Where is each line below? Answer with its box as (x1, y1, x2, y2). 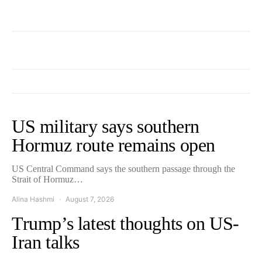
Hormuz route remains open (12, 134, 216, 156)
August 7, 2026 (65, 194, 114, 204)
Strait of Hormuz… (12, 174, 83, 184)
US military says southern (12, 115, 200, 137)
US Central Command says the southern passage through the (12, 163, 235, 174)
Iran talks (12, 231, 80, 253)
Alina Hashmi (12, 194, 54, 204)
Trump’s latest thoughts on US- (12, 212, 240, 234)
